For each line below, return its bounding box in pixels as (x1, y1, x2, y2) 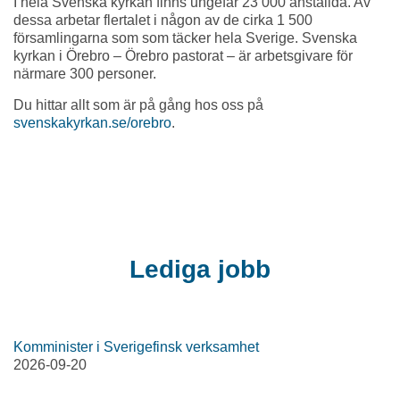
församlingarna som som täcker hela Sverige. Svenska (13, 30, 357, 46)
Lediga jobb (129, 254, 271, 283)
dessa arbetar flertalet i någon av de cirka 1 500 (13, 12, 312, 28)
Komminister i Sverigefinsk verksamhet (13, 339, 259, 354)
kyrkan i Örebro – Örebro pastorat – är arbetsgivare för (13, 48, 353, 63)
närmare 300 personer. (13, 66, 156, 81)
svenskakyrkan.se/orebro (13, 115, 171, 130)
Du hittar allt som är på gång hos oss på (13, 97, 263, 112)
